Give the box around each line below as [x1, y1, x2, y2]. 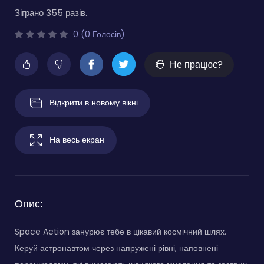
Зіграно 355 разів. [15, 6, 87, 19]
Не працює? [170, 58, 223, 72]
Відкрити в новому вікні [49, 96, 138, 108]
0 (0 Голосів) [71, 28, 125, 41]
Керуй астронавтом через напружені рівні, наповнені [15, 242, 218, 255]
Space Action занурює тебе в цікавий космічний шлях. [15, 226, 226, 238]
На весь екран [49, 133, 104, 146]
